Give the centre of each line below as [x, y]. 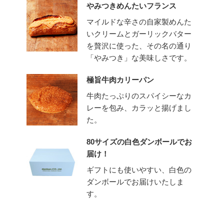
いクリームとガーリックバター [139, 34]
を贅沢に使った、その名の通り [139, 46]
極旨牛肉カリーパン [120, 80]
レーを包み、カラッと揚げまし [139, 108]
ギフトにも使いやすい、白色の [139, 170]
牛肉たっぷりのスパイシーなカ [139, 96]
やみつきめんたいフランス [132, 6]
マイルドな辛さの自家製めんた [139, 22]
